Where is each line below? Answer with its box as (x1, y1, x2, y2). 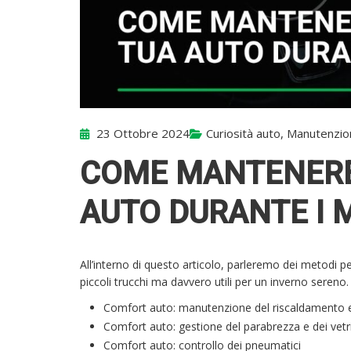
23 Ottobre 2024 (93, 125, 190, 142)
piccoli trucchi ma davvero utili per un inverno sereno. (80, 274, 349, 290)
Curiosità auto (206, 125, 280, 142)
